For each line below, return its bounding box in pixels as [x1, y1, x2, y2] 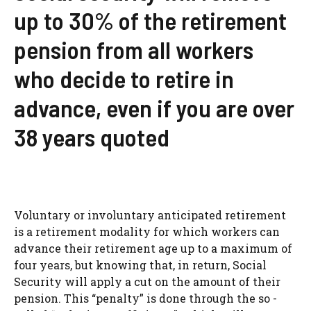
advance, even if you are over [14, 93, 294, 123]
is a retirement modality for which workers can [14, 224, 280, 239]
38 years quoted [14, 122, 169, 152]
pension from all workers [14, 35, 253, 65]
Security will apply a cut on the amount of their [14, 274, 280, 289]
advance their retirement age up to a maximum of [14, 241, 292, 256]
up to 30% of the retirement [14, 6, 287, 35]
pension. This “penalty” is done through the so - [14, 291, 277, 306]
